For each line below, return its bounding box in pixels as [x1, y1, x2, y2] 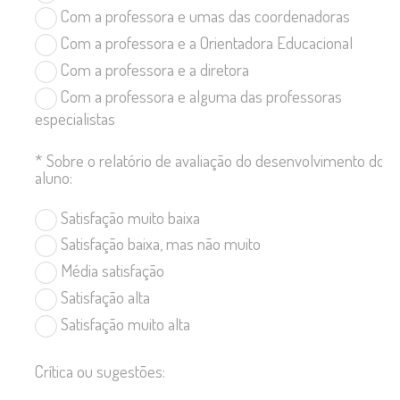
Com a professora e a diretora [57, 58, 249, 80]
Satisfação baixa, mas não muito [57, 232, 261, 255]
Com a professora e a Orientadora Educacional [57, 31, 353, 54]
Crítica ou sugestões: [35, 360, 165, 383]
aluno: [35, 166, 72, 189]
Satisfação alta [57, 285, 150, 308]
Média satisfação [57, 259, 164, 282]
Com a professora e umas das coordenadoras [57, 4, 350, 28]
